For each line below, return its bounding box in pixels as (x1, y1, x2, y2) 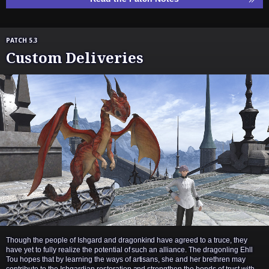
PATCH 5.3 (6, 35, 38, 44)
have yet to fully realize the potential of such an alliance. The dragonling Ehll (6, 245, 253, 254)
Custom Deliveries (6, 47, 144, 67)
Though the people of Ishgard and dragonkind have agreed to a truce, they (6, 235, 248, 244)
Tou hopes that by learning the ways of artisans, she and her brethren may (6, 255, 246, 264)
